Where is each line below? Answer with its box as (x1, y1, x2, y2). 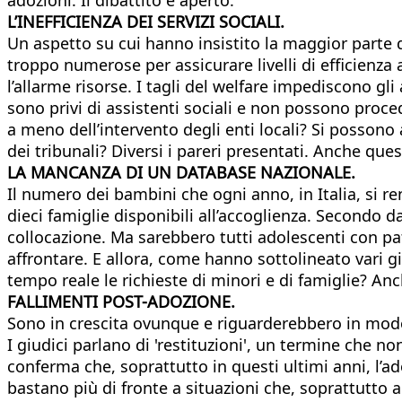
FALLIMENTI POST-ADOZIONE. (7, 290, 235, 312)
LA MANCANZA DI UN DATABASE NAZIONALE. (7, 161, 355, 183)
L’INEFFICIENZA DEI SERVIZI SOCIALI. (7, 10, 284, 32)
